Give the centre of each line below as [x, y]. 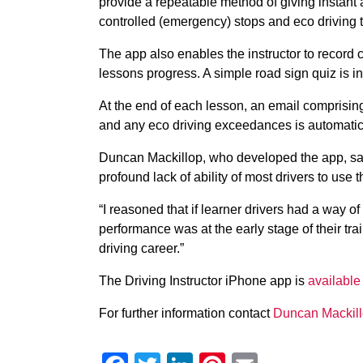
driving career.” [141, 248]
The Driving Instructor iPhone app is [203, 281]
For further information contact [186, 313]
